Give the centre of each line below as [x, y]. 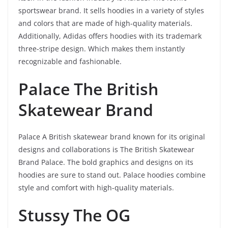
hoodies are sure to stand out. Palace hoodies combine [112, 175]
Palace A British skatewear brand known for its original [112, 136]
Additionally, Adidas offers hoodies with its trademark [110, 36]
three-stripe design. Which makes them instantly [102, 48]
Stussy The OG [74, 215]
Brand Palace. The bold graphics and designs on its [106, 162]
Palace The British [88, 89]
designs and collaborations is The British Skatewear [106, 149]
